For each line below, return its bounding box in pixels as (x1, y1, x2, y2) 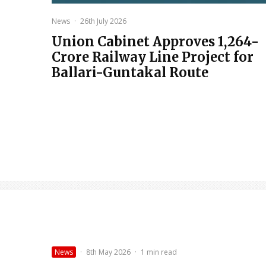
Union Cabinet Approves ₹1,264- (52, 33, 259, 50)
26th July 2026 (80, 16, 126, 27)
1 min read (141, 247, 177, 258)
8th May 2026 (86, 247, 131, 258)
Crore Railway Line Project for (52, 49, 254, 66)
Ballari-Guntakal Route (52, 64, 208, 81)
